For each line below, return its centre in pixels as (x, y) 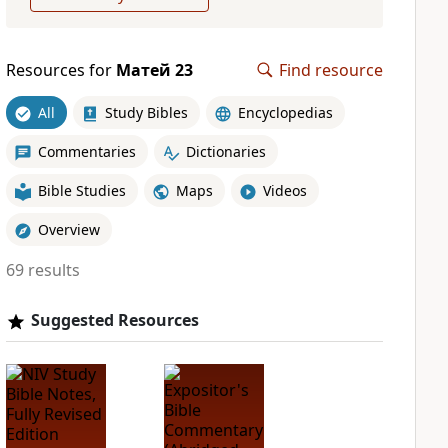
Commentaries (86, 151)
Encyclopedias (285, 112)
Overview (68, 229)
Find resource (331, 70)
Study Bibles (146, 112)
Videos (284, 190)
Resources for (60, 70)
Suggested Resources (114, 320)
